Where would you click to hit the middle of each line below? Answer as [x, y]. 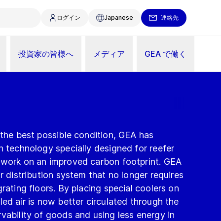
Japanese [119, 18]
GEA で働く [166, 54]
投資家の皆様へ [46, 54]
